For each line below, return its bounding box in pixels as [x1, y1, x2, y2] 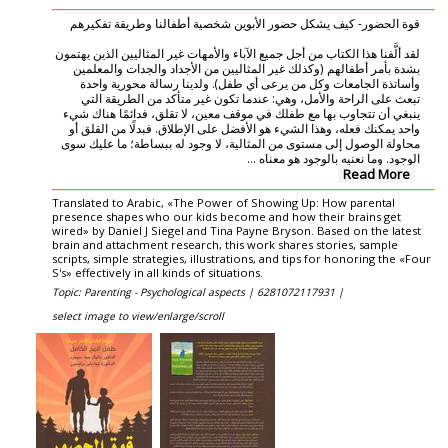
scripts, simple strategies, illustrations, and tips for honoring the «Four [52, 251, 431, 266]
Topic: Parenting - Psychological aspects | [52, 285, 257, 299]
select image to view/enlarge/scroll [52, 309, 224, 323]
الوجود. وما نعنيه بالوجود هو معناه [255, 150, 420, 166]
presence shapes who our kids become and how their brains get [52, 209, 401, 224]
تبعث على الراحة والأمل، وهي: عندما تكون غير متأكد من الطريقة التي [80, 90, 420, 106]
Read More [342, 165, 410, 183]
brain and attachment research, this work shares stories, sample [52, 237, 398, 252]
